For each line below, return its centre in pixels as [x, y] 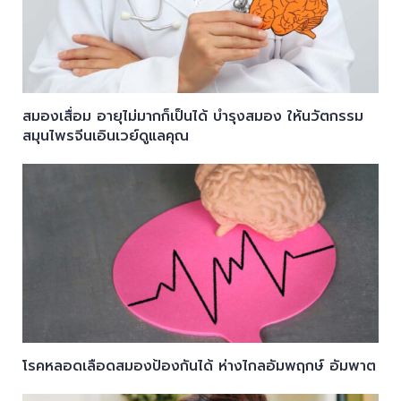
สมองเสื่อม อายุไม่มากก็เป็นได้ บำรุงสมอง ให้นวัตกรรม [192, 116]
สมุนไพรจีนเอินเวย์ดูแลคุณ [105, 136]
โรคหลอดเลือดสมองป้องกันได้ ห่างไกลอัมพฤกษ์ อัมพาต [199, 366]
